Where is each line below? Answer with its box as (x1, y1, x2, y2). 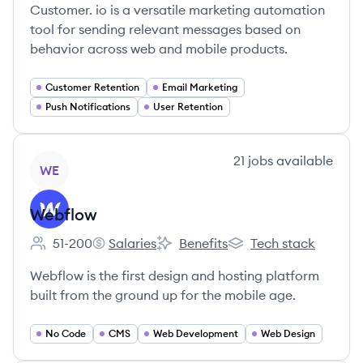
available (273, 152, 333, 169)
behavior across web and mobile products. (30, 41, 288, 57)
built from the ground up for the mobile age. (30, 287, 296, 303)
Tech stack (250, 235, 315, 251)
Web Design (261, 327, 315, 340)
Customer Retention (45, 81, 139, 93)
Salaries (109, 235, 156, 251)
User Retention (153, 100, 223, 113)
